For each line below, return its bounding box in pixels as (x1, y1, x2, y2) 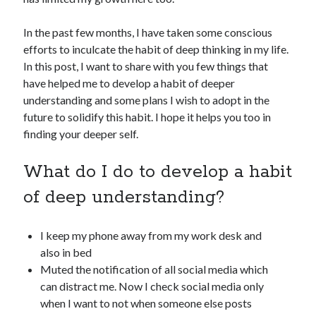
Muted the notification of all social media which (40, 262, 269, 276)
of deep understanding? (23, 186, 225, 209)
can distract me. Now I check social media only (40, 279, 265, 293)
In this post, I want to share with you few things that (23, 59, 269, 73)
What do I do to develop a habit (23, 161, 293, 183)
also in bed (40, 245, 92, 259)
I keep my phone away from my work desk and (40, 229, 262, 242)
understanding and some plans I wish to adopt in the (23, 93, 270, 107)
